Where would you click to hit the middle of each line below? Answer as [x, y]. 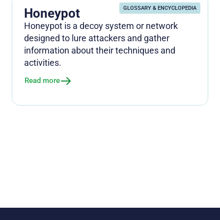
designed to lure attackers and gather [97, 38]
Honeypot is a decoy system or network [101, 26]
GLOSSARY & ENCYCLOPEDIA [160, 8]
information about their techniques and [100, 50]
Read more [42, 81]
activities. [43, 62]
